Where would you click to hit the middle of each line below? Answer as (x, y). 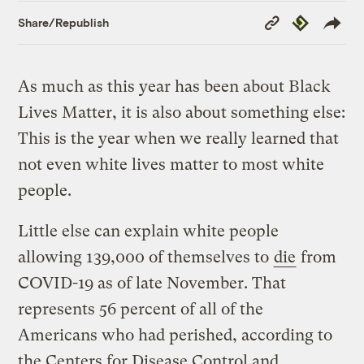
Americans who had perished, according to (175, 335)
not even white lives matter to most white (171, 164)
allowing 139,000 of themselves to (146, 257)
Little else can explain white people (149, 231)
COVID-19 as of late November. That (152, 283)
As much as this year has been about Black (175, 86)
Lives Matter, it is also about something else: (182, 112)
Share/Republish (64, 23)
